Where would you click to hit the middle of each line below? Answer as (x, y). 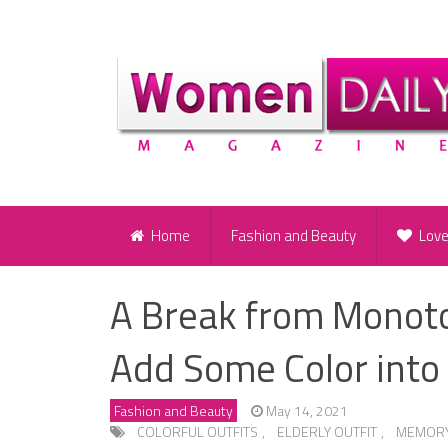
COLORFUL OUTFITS (197, 432)
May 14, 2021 (307, 411)
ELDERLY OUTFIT (327, 432)
